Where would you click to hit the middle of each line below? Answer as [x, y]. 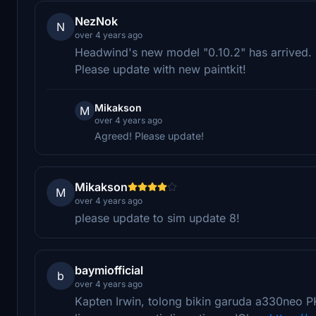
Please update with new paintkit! [160, 69]
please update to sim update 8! [157, 218]
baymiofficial [109, 270]
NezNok [96, 21]
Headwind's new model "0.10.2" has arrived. [193, 52]
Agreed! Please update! [149, 135]
